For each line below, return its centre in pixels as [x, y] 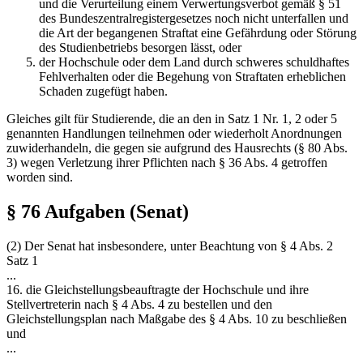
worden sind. [40, 177]
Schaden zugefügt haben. [103, 92]
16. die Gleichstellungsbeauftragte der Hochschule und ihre [158, 290]
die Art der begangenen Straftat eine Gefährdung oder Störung [198, 33]
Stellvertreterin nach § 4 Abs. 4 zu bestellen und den [139, 305]
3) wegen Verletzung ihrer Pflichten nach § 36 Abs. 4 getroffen [167, 163]
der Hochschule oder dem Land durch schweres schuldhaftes [194, 62]
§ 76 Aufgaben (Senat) [98, 212]
